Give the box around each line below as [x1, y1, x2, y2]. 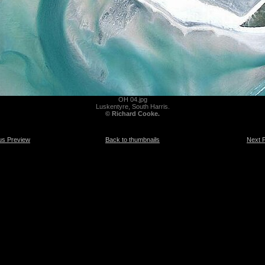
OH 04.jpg [118, 95, 147, 103]
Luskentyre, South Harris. [95, 102, 170, 110]
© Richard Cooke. [105, 109, 160, 117]
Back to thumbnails [105, 135, 160, 143]
